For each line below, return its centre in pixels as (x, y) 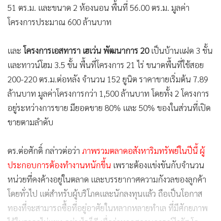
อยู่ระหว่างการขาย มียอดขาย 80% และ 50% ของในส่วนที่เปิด (109, 108)
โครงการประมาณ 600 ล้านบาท (59, 22)
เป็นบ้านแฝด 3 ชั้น (182, 50)
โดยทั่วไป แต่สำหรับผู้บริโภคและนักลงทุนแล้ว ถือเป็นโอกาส (105, 193)
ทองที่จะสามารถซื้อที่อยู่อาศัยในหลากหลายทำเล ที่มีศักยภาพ (108, 208)
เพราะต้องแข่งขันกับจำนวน (158, 165)
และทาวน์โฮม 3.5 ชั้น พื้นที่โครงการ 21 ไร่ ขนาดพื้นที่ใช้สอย (106, 65)
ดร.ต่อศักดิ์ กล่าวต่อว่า (45, 150)
